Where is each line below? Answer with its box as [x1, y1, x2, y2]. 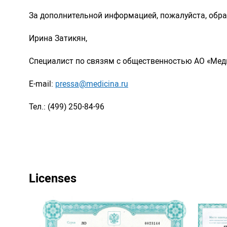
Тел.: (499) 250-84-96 [29, 101, 104, 112]
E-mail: [29, 78, 55, 90]
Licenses [29, 170, 77, 186]
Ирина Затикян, [29, 32, 87, 44]
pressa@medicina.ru [55, 78, 128, 90]
